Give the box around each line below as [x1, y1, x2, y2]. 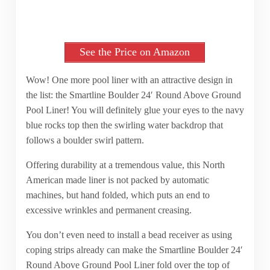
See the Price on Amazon [80, 46, 190, 58]
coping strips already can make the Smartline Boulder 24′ [25, 244, 243, 255]
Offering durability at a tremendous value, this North [25, 159, 225, 170]
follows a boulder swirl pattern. [25, 134, 144, 145]
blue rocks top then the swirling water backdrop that [25, 119, 223, 130]
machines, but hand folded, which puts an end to [25, 189, 210, 200]
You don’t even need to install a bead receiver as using [25, 229, 232, 240]
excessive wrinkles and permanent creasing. [25, 204, 192, 215]
